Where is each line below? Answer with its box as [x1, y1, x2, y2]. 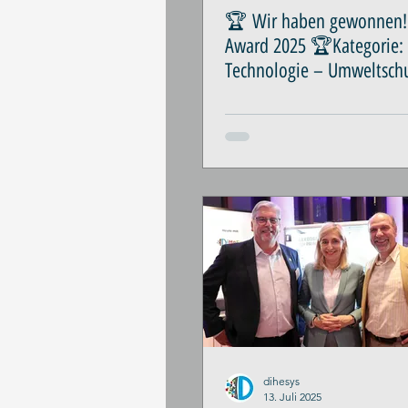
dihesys [263, 374, 300, 388]
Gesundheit [225, 83, 305, 107]
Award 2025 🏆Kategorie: [225, 34, 403, 58]
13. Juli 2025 [263, 390, 321, 403]
